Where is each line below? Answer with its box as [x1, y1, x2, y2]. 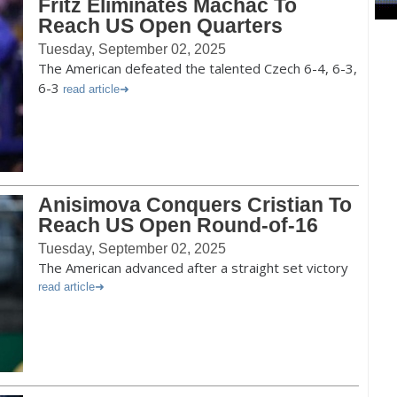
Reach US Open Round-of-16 [38, 214, 318, 237]
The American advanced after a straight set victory [38, 259, 348, 276]
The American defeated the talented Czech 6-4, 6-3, [38, 59, 357, 77]
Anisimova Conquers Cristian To [38, 193, 352, 216]
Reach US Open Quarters [38, 14, 283, 37]
